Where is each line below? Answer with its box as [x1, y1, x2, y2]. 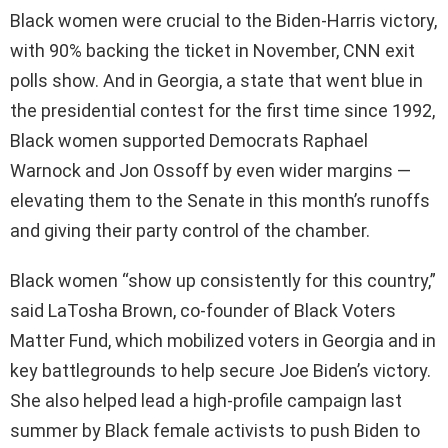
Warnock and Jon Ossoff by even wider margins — [10, 160, 411, 182]
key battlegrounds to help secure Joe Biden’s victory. [10, 360, 431, 382]
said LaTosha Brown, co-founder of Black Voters [10, 300, 396, 322]
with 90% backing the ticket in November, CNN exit [10, 40, 415, 62]
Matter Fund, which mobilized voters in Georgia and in [10, 330, 436, 352]
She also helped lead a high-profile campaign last [10, 390, 402, 412]
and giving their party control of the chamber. [10, 220, 370, 242]
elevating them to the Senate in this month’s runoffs [10, 190, 430, 212]
